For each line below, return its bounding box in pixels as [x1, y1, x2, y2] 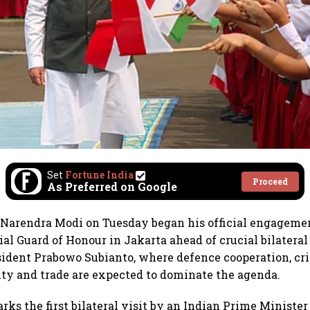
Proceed [253, 175, 288, 187]
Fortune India [65, 168, 134, 182]
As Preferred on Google [47, 179, 177, 194]
